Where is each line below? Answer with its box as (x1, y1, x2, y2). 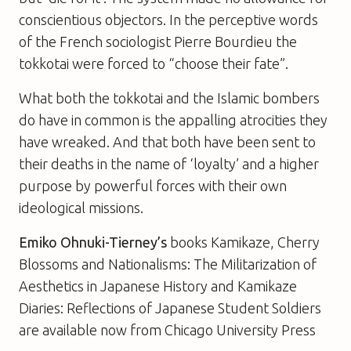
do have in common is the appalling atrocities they (19, 111, 327, 128)
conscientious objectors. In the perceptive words (19, 11, 318, 27)
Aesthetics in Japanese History (19, 277, 208, 294)
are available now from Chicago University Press (19, 321, 316, 338)
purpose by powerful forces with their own (19, 177, 287, 194)
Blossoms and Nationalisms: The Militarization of (19, 255, 317, 272)
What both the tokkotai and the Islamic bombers (19, 89, 320, 106)
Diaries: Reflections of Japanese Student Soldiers (19, 299, 321, 316)
